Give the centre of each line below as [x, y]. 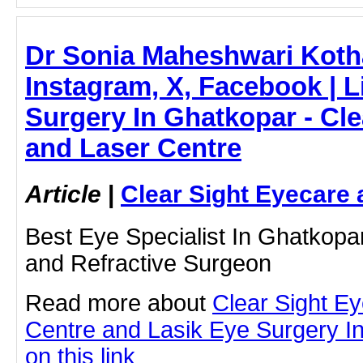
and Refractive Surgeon [148, 264]
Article [63, 194]
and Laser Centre [133, 148]
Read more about [119, 303]
